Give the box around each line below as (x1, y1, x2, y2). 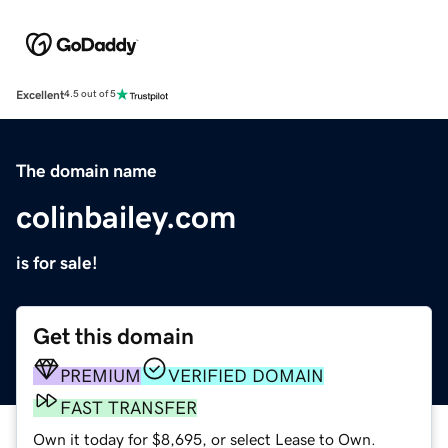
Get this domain (33, 324, 194, 348)
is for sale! (16, 253, 98, 272)
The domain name (16, 161, 157, 180)
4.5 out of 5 (64, 89, 116, 100)
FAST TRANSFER (60, 398, 197, 417)
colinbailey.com (16, 200, 236, 233)
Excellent (16, 88, 64, 101)
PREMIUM (60, 366, 141, 385)
